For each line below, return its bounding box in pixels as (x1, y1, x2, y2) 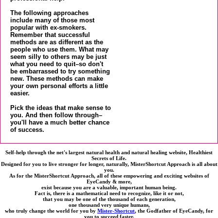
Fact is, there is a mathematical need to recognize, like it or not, (34, 190, 184, 196)
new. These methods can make (10, 75, 103, 83)
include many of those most (10, 17, 94, 24)
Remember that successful (10, 31, 90, 39)
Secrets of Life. (91, 155, 127, 161)
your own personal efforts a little (10, 82, 108, 90)
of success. (10, 126, 44, 134)
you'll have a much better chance (10, 119, 109, 127)
